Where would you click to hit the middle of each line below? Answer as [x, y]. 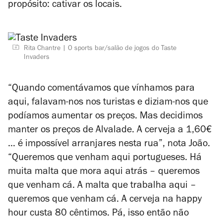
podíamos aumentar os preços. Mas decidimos [105, 117]
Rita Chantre [42, 49]
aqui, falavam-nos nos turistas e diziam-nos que [108, 103]
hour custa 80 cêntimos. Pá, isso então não [98, 214]
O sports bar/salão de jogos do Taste [122, 49]
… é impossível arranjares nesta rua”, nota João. [109, 145]
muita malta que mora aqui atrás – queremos [104, 172]
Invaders [37, 58]
